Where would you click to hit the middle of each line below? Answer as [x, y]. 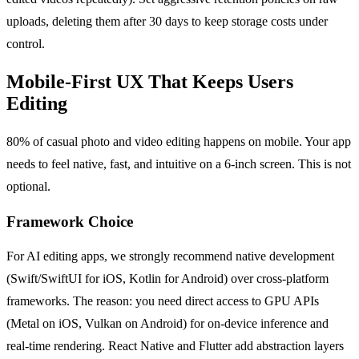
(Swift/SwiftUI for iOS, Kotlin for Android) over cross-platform [167, 279]
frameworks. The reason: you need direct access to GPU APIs [163, 301]
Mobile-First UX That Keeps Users [150, 81]
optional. [28, 186]
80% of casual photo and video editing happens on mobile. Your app [179, 141]
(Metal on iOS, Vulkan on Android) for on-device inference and [167, 324]
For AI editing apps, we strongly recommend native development [170, 256]
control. [26, 44]
